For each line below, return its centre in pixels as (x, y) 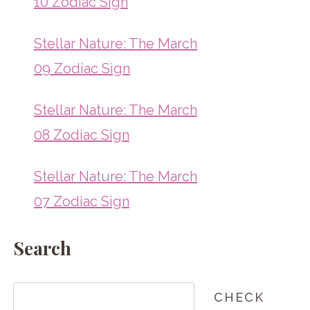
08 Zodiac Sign (81, 135)
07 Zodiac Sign (81, 201)
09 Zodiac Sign (82, 68)
